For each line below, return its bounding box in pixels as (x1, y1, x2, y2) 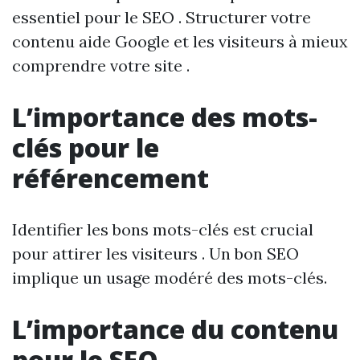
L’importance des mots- (12, 100, 317, 134)
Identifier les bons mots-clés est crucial (12, 219, 313, 239)
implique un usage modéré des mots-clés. (12, 268, 327, 288)
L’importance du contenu (12, 312, 338, 346)
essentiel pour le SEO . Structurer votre (12, 7, 311, 27)
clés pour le (12, 130, 159, 165)
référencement (12, 161, 209, 195)
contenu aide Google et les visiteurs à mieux (12, 31, 348, 51)
